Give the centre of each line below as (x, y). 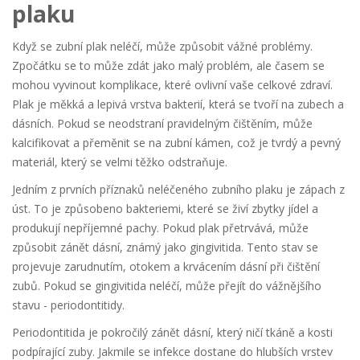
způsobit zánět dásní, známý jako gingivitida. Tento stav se (165, 247)
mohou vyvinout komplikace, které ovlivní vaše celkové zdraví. (172, 85)
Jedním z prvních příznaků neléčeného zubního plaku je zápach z (178, 190)
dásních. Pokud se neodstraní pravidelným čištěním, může (162, 124)
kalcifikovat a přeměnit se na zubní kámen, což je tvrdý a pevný (176, 143)
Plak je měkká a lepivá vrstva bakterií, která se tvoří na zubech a (178, 104)
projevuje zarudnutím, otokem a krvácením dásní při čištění (166, 267)
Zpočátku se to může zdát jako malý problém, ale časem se (168, 66)
